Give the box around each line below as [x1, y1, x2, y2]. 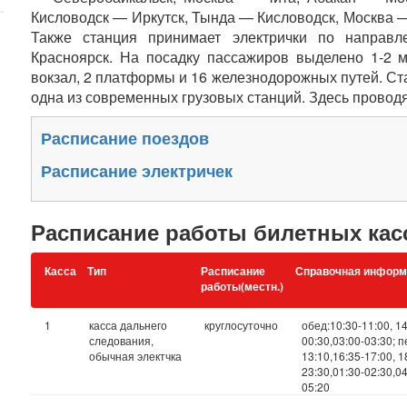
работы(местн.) [200, 278, 283, 294]
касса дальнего [88, 317, 167, 333]
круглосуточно [203, 317, 278, 333]
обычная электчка [88, 348, 182, 363]
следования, [88, 333, 154, 348]
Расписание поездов [41, 126, 210, 150]
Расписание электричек [41, 159, 233, 183]
